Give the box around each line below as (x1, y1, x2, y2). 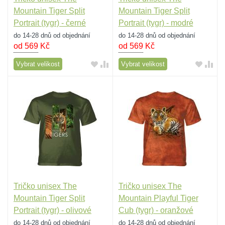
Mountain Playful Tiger (118, 193, 198, 202)
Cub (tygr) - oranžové (118, 205, 193, 214)
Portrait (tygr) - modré (118, 19, 193, 28)
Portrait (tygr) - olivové (14, 205, 91, 214)
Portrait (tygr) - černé (14, 19, 86, 28)
